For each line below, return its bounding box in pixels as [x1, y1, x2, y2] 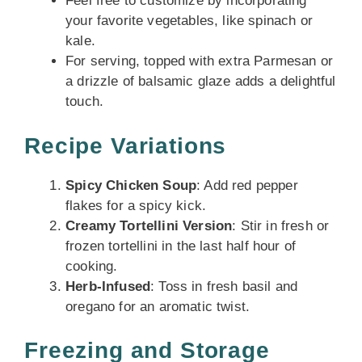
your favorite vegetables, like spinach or [65, 13, 313, 28]
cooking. [65, 258, 118, 274]
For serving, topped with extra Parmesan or [65, 53, 334, 69]
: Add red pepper [196, 177, 298, 193]
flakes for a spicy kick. [65, 197, 207, 213]
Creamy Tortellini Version [65, 217, 233, 234]
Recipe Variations [24, 133, 227, 158]
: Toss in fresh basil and [150, 278, 298, 294]
